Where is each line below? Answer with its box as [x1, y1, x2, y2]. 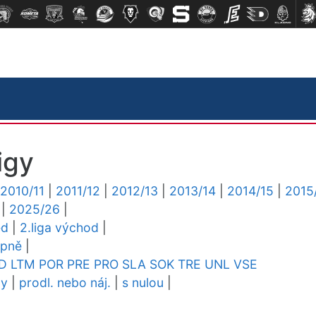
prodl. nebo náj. [19, 275, 111, 290]
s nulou [122, 275, 164, 290]
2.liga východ [20, 220, 99, 235]
